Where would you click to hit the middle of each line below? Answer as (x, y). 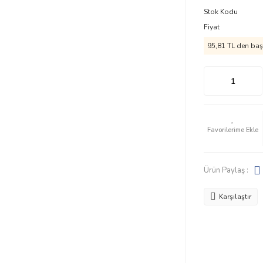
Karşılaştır (235, 197)
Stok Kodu (220, 12)
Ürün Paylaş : (226, 170)
